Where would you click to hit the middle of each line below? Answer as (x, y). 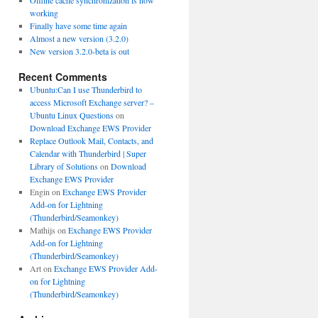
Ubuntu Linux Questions (71, 115)
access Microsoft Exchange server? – (92, 102)
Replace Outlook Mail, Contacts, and (91, 141)
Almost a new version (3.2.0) (79, 38)
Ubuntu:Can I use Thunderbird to (86, 89)
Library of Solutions (64, 166)
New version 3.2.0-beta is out (79, 51)
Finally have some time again (78, 26)
